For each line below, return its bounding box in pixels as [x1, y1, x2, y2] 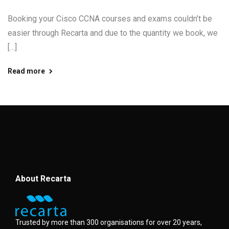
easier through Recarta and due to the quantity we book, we [8, 28, 218, 38]
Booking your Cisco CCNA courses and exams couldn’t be [8, 14, 212, 24]
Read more [8, 67, 45, 75]
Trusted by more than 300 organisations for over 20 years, [15, 218, 202, 227]
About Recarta [15, 174, 71, 184]
